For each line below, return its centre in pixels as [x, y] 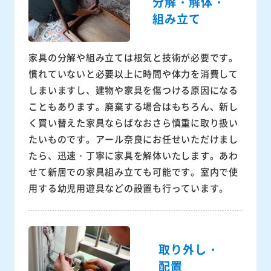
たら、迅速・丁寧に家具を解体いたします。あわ [133, 155]
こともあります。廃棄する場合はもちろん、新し [133, 106]
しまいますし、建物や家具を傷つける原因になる [133, 90]
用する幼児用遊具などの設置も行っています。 [129, 188]
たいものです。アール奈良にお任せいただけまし [133, 139]
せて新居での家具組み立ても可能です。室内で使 [133, 172]
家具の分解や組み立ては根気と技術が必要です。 [133, 57]
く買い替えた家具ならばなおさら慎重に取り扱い [133, 123]
